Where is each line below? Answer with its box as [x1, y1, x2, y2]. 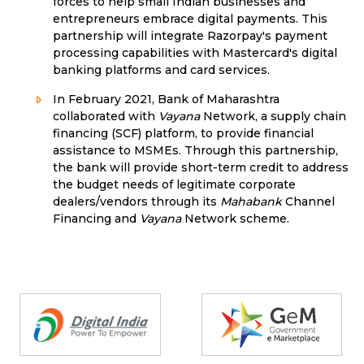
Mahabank [220, 194, 282, 210]
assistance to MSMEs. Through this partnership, [53, 143, 338, 158]
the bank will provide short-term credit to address [53, 160, 349, 175]
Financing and [53, 211, 140, 227]
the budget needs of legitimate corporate [53, 177, 296, 193]
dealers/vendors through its [53, 194, 220, 210]
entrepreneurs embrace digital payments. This [53, 11, 327, 27]
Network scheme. [181, 211, 289, 227]
